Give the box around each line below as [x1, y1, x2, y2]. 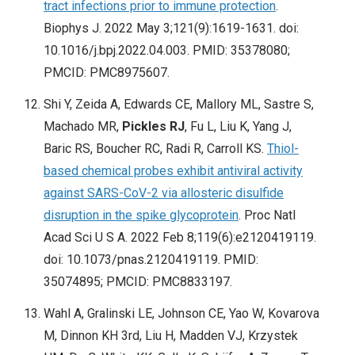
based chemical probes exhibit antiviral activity [44, 163, 303, 179]
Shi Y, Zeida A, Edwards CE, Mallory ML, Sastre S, [44, 97, 314, 113]
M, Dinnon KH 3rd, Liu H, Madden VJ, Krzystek [44, 328, 298, 344]
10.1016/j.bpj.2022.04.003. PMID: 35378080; [44, 43, 290, 59]
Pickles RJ [122, 119, 185, 135]
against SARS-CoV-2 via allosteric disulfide [44, 185, 284, 201]
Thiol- [267, 141, 299, 157]
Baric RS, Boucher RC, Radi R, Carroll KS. [44, 141, 267, 157]
